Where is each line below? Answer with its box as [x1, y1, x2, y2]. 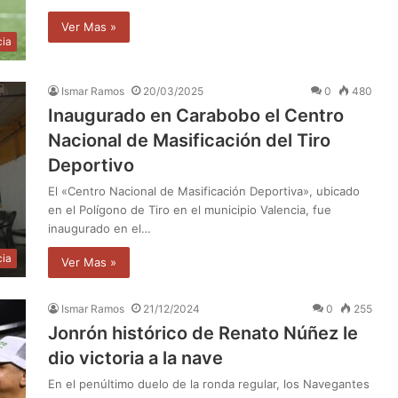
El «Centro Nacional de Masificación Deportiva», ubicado [48, 183, 360, 198]
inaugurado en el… [48, 220, 151, 235]
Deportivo [48, 154, 134, 176]
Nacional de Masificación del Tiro [48, 129, 330, 151]
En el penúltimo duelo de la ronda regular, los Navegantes [48, 376, 370, 391]
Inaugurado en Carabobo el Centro [48, 104, 344, 126]
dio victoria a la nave [48, 346, 223, 369]
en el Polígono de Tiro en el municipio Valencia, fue [48, 202, 331, 217]
